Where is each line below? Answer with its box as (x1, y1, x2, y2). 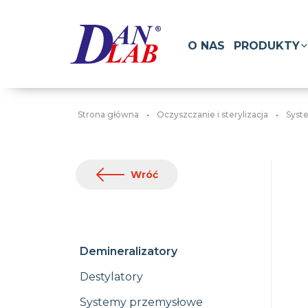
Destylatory (80, 270, 143, 283)
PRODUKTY (234, 38, 300, 52)
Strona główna (78, 109, 139, 120)
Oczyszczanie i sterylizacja (157, 109, 268, 120)
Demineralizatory (80, 245, 177, 258)
